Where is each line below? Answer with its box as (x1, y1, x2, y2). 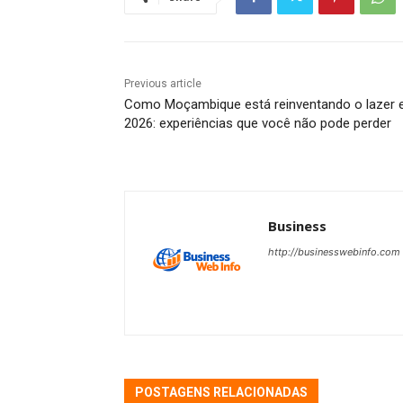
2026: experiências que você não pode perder (124, 115, 391, 132)
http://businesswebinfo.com (268, 246, 400, 259)
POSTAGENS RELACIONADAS (135, 385, 308, 400)
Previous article (124, 77, 201, 91)
